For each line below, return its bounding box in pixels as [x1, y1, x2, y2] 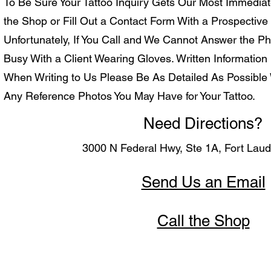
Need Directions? [143, 114, 263, 132]
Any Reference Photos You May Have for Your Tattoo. [4, 90, 258, 102]
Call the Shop [157, 212, 250, 230]
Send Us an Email [141, 173, 266, 191]
